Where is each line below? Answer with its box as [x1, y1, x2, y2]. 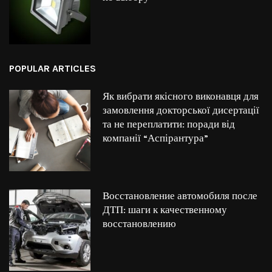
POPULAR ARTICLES [9, 63, 96, 75]
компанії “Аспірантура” [102, 132, 208, 145]
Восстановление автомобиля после [102, 189, 257, 202]
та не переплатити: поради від [102, 118, 235, 131]
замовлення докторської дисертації [102, 104, 259, 117]
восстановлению [102, 217, 176, 230]
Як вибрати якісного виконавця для [102, 90, 259, 103]
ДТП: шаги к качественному [102, 203, 227, 216]
